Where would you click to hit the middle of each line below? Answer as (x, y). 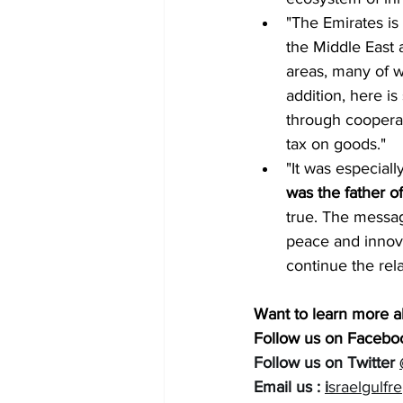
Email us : (289, 387)
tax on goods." (336, 144)
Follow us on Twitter (327, 363)
